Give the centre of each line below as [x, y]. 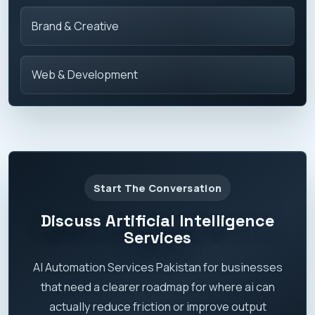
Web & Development [85, 75]
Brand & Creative [76, 26]
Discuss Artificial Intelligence [157, 220]
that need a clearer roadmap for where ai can [157, 287]
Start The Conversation [157, 188]
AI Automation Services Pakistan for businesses [157, 267]
